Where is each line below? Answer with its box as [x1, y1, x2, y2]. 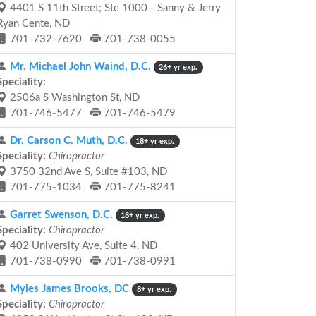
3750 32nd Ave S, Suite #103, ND [7, 166, 167, 177]
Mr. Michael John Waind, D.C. [7, 61, 151, 72]
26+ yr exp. [159, 63, 198, 71]
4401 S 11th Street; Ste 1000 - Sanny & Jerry [7, 3, 221, 13]
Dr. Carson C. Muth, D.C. [7, 135, 128, 146]
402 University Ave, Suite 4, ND [7, 241, 157, 251]
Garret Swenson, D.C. [7, 209, 113, 220]
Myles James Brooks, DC [7, 284, 129, 294]
